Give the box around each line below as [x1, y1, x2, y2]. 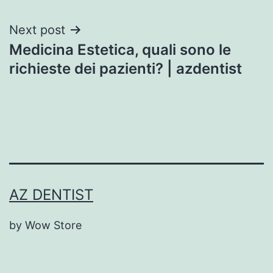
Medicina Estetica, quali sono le [9, 40, 231, 58]
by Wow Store [9, 219, 82, 232]
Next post [9, 22, 65, 37]
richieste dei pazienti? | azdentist [9, 59, 242, 77]
